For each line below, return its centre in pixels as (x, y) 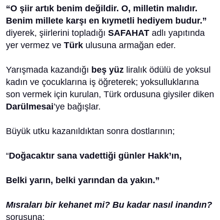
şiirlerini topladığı (74, 33)
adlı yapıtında (177, 33)
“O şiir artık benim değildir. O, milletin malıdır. (102, 8)
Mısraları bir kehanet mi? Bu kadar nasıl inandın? (109, 205)
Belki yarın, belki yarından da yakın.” (83, 180)
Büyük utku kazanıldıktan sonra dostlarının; (90, 131)
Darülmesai (30, 107)
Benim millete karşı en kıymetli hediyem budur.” (106, 21)
